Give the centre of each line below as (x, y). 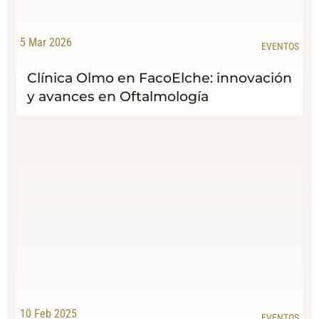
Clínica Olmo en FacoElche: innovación (159, 78)
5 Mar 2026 (46, 43)
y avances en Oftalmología (117, 96)
